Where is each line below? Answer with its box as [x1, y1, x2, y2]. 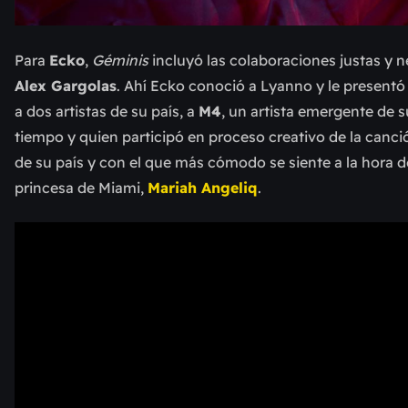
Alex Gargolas [15, 76, 117, 95]
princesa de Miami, [15, 178, 148, 197]
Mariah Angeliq [148, 178, 258, 197]
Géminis [92, 51, 152, 69]
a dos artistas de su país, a [15, 102, 199, 120]
